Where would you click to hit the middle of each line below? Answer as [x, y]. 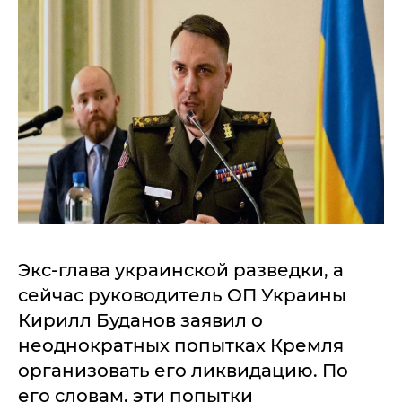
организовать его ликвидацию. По [183, 371]
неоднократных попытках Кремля [181, 345]
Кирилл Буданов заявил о [140, 320]
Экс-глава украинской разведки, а [181, 270]
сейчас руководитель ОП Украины [182, 295]
